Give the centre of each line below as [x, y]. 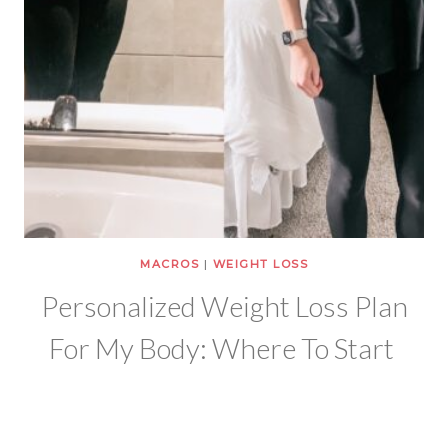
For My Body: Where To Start [224, 348]
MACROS [169, 264]
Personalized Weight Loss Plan [224, 306]
